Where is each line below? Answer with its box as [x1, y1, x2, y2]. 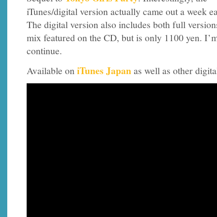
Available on [27, 63, 77, 77]
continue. [27, 44, 62, 58]
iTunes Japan [77, 63, 131, 77]
